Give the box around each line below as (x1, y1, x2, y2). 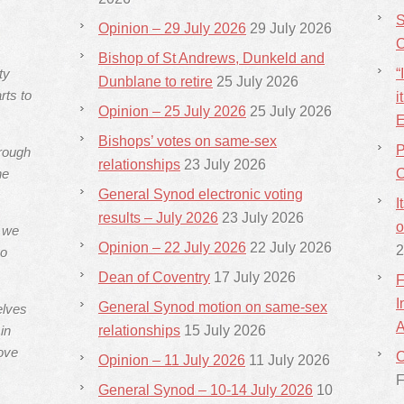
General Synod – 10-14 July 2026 (98, 382, 313, 398)
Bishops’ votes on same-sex (98, 133, 277, 149)
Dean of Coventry (98, 270, 210, 285)
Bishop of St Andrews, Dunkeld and (98, 50, 325, 66)
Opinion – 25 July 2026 (98, 104, 246, 119)
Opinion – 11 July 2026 (98, 353, 245, 368)
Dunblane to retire (98, 74, 213, 89)
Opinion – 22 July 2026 (98, 240, 246, 255)
